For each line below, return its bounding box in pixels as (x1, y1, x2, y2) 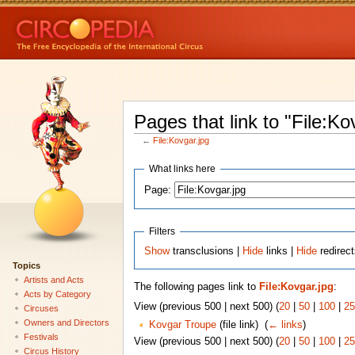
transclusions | (170, 245, 243, 257)
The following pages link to (133, 281, 259, 293)
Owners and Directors (23, 317, 109, 327)
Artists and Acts (23, 274, 84, 284)
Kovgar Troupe (148, 319, 216, 331)
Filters (149, 225, 176, 237)
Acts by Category (23, 288, 91, 299)
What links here (149, 163, 216, 175)
